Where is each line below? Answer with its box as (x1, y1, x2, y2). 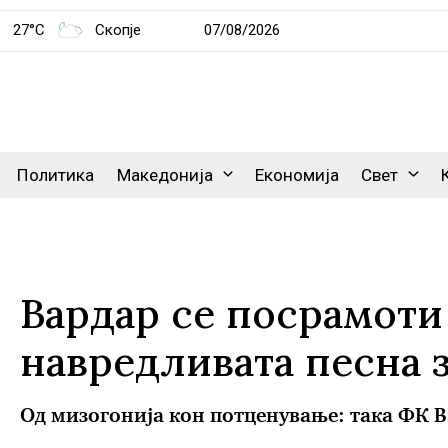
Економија (255, 165, 340, 185)
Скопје (95, 20, 142, 39)
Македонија (116, 165, 213, 185)
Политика (17, 165, 95, 185)
